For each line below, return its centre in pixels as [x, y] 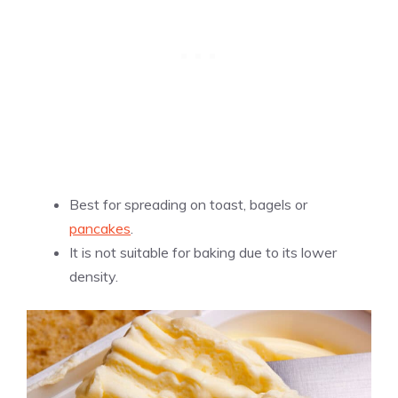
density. [94, 276]
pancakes [100, 228]
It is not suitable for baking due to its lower [203, 252]
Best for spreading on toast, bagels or [188, 204]
